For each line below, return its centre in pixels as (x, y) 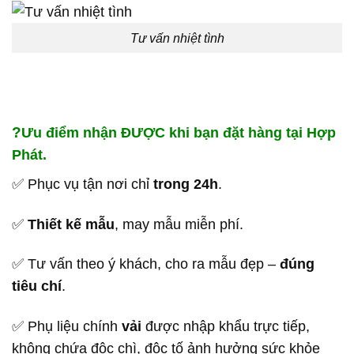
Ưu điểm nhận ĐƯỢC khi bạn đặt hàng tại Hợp (179, 132)
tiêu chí (37, 286)
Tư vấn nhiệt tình (177, 38)
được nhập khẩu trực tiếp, (226, 327)
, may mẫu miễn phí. (179, 224)
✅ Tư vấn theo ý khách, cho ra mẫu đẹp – (146, 264)
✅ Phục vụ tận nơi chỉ (81, 184)
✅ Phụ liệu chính (67, 327)
